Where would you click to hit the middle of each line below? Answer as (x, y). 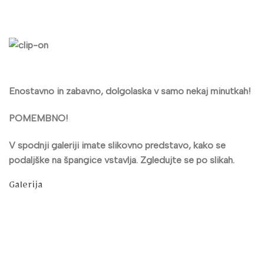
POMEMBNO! (38, 118)
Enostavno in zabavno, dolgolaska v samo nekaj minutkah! (130, 91)
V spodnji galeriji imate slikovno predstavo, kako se (117, 145)
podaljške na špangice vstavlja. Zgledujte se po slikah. (122, 160)
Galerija (26, 187)
